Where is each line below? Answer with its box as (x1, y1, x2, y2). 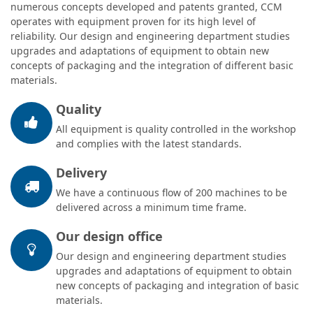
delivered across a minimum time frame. (56, 201, 247, 214)
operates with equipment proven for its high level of (10, 15, 256, 28)
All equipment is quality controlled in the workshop (56, 122, 296, 136)
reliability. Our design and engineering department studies (10, 29, 290, 43)
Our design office (56, 228, 163, 245)
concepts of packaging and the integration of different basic (10, 59, 293, 72)
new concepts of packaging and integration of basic (56, 279, 299, 292)
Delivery (56, 164, 107, 181)
